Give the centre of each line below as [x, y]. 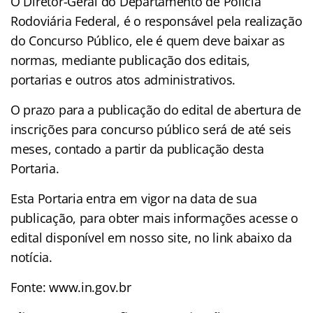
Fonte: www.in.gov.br [71, 287]
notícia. [31, 257]
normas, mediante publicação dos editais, [131, 60]
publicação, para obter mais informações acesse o [155, 218]
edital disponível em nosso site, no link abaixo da [151, 237]
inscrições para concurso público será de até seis [151, 129]
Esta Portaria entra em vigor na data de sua [134, 198]
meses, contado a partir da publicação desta [137, 148]
